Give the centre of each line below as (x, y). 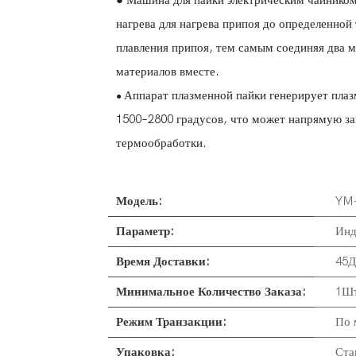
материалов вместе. (167, 72)
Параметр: (145, 232)
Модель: (139, 201)
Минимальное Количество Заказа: (211, 292)
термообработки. (161, 143)
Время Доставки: (163, 262)
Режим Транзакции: (171, 322)
